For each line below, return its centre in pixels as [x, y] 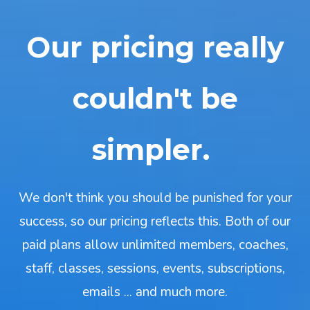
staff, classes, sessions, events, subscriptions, [155, 268]
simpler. [155, 149]
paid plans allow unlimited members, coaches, [155, 245]
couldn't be [155, 98]
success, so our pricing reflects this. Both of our [155, 221]
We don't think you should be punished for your [155, 198]
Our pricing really [155, 47]
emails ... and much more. [155, 292]
